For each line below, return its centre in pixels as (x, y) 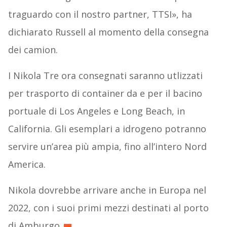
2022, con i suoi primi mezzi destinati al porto (108, 208)
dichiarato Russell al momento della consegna (108, 32)
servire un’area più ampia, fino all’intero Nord (107, 147)
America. (27, 164)
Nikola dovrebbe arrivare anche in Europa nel (107, 190)
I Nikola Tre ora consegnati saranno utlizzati (105, 76)
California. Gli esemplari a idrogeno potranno (107, 129)
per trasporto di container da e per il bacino (105, 93)
